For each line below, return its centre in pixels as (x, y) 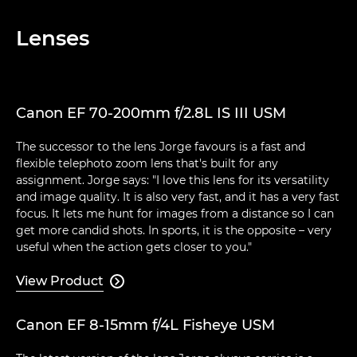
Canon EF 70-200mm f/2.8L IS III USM (151, 113)
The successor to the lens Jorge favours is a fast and (161, 146)
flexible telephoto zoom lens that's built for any (147, 163)
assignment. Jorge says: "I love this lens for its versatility (173, 180)
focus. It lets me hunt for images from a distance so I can (175, 213)
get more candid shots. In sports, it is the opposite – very (174, 230)
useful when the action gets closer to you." (134, 247)
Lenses (53, 38)
